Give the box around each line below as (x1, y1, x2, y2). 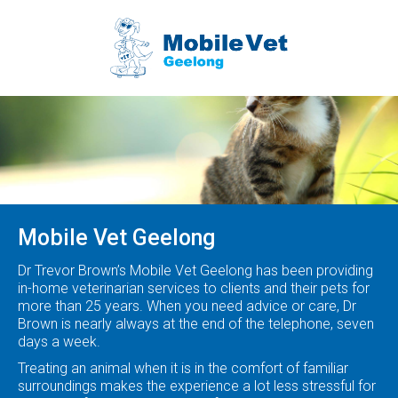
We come (25, 36, 122, 62)
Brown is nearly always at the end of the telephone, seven (18, 315, 374, 332)
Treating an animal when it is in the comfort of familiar (18, 360, 348, 377)
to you (25, 63, 91, 90)
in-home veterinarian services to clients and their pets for (18, 280, 370, 297)
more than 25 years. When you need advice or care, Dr (18, 298, 356, 314)
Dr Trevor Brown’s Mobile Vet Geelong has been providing (18, 262, 373, 279)
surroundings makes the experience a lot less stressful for (18, 378, 376, 394)
